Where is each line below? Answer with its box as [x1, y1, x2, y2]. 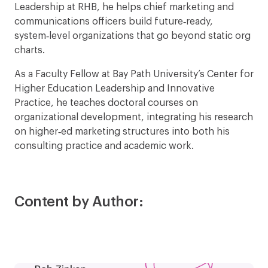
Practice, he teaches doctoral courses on [14, 98, 198, 108]
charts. [14, 45, 45, 55]
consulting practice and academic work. [14, 141, 194, 151]
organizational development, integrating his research [14, 112, 253, 122]
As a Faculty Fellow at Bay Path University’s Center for [14, 69, 254, 79]
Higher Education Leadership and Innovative [14, 84, 215, 93]
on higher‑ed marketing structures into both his [14, 127, 230, 136]
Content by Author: [14, 194, 144, 209]
